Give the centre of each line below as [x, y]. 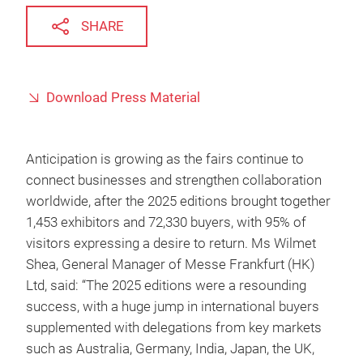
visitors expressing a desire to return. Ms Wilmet [171, 243]
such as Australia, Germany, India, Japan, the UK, [170, 349]
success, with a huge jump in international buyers [173, 307]
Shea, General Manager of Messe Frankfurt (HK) [171, 265]
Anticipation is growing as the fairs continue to [165, 159]
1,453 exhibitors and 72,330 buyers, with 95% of [166, 222]
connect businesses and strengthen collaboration [174, 180]
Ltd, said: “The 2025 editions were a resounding [166, 286]
